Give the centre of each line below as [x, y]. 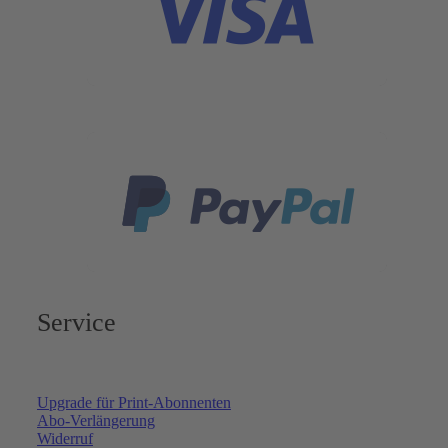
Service [76, 322]
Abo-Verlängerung [96, 420]
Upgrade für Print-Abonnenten [134, 402]
